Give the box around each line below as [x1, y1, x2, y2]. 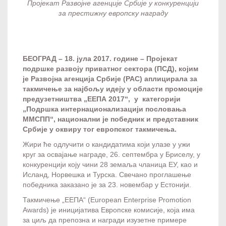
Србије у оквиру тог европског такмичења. [23, 125, 177, 133]
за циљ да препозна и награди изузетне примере [23, 215, 187, 224]
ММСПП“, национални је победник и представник [23, 115, 198, 123]
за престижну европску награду [58, 9, 168, 17]
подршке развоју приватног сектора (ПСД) [23, 64, 175, 73]
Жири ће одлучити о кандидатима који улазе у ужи [23, 140, 190, 148]
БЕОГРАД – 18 [23, 54, 73, 63]
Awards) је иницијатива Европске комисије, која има [23, 205, 195, 214]
